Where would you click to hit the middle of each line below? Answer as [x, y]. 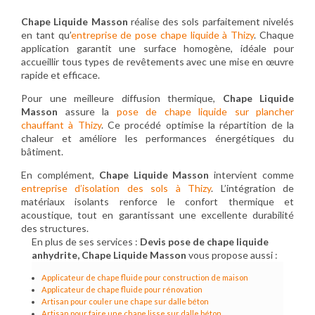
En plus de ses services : [86, 242]
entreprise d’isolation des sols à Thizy [116, 188]
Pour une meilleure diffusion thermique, [122, 98]
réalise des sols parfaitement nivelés [211, 22]
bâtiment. [42, 152]
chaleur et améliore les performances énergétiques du [157, 139]
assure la [87, 112]
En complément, [60, 175]
